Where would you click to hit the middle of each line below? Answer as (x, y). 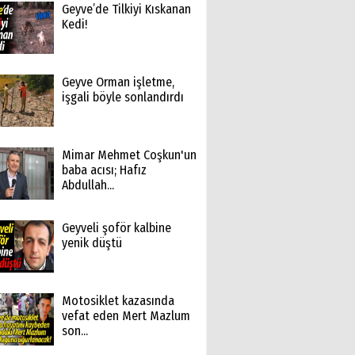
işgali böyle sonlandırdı (122, 97)
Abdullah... (88, 185)
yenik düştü (92, 243)
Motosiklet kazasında (118, 301)
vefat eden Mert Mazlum (126, 316)
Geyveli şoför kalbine (116, 228)
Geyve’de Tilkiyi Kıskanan (126, 9)
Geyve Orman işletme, (118, 82)
